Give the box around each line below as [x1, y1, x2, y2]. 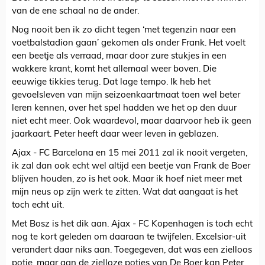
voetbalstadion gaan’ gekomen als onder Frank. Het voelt [12, 39, 245, 49]
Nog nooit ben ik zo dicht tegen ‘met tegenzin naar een [12, 26, 236, 35]
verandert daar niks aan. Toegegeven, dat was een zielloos [12, 246, 252, 256]
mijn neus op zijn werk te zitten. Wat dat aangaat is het [12, 188, 238, 198]
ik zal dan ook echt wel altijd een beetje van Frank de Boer [12, 162, 250, 172]
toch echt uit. [12, 201, 64, 211]
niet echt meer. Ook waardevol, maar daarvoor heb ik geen [12, 117, 251, 127]
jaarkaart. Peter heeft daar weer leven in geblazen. [12, 130, 218, 140]
